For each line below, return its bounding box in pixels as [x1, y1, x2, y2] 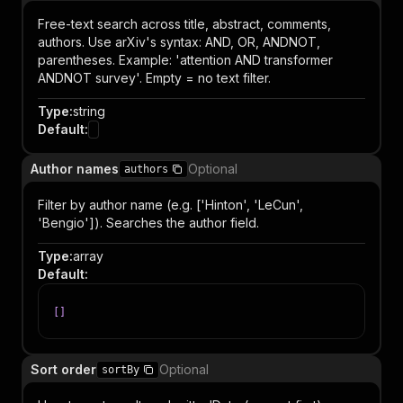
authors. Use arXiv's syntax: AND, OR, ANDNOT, [38, 34, 320, 49]
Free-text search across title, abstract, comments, [38, 16, 331, 31]
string [73, 103, 105, 119]
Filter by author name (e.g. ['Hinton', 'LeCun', [38, 197, 303, 212]
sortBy [102, 363, 139, 376]
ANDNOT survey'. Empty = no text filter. [38, 70, 271, 85]
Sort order [31, 362, 96, 377]
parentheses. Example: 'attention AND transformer [38, 52, 333, 67]
